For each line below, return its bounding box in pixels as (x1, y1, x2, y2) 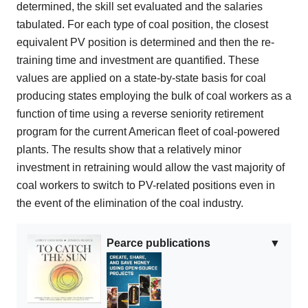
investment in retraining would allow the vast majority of (16, 162, 285, 174)
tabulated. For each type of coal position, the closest (16, 19, 268, 31)
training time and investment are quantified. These (16, 54, 259, 67)
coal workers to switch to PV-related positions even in (16, 179, 275, 192)
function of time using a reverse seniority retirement (16, 108, 263, 120)
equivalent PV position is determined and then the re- (16, 36, 274, 49)
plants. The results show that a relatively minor (16, 144, 241, 156)
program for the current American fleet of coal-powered (16, 126, 280, 138)
